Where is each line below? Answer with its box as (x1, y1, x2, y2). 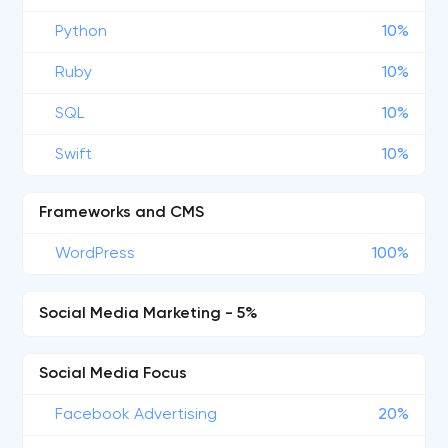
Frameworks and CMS (39, 205, 205, 221)
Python (55, 24, 108, 40)
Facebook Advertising (55, 407, 218, 423)
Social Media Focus (39, 366, 188, 382)
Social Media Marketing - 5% (39, 306, 259, 322)
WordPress (55, 246, 136, 262)
